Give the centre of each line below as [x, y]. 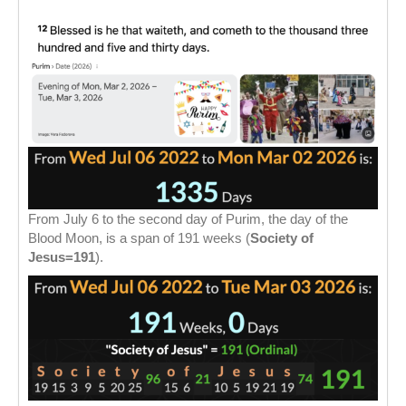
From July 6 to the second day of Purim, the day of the [188, 218]
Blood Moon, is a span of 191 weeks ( [139, 237]
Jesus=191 [62, 256]
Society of [282, 237]
